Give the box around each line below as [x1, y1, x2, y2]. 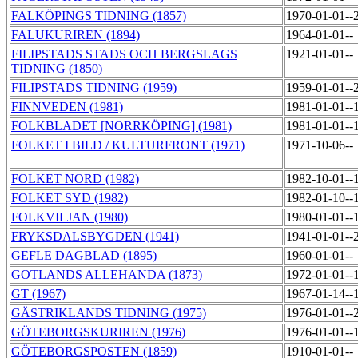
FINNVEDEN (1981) [11, 100, 123, 114]
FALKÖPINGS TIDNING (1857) [11, 9, 186, 23]
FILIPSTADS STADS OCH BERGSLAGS [11, 47, 237, 62]
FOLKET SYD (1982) [11, 191, 128, 205]
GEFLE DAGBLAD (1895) [11, 249, 157, 263]
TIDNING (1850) [11, 62, 102, 76]
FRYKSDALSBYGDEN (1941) [11, 229, 179, 244]
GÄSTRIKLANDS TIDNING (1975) [11, 306, 206, 320]
